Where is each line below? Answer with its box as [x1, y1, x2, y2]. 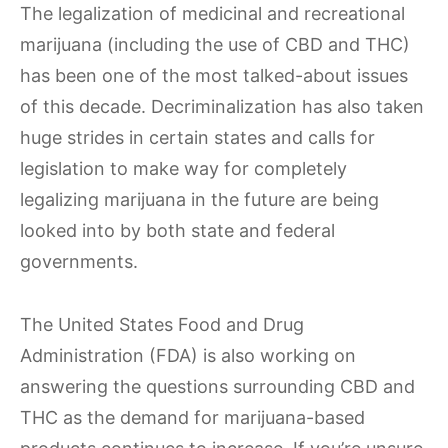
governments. [20, 251, 138, 272]
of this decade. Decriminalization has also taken [20, 96, 424, 117]
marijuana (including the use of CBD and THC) [20, 34, 410, 55]
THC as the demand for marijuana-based [20, 407, 365, 428]
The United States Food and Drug [20, 314, 304, 335]
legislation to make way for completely [20, 158, 347, 179]
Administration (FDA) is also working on [20, 345, 356, 366]
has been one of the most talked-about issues [20, 65, 408, 86]
